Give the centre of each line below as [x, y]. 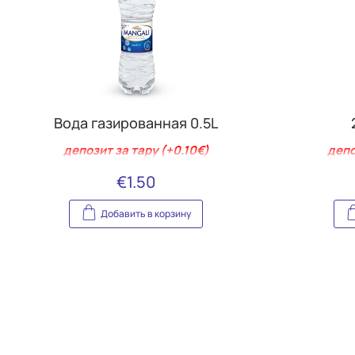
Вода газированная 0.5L [136, 122]
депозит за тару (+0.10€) [136, 150]
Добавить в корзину [146, 213]
